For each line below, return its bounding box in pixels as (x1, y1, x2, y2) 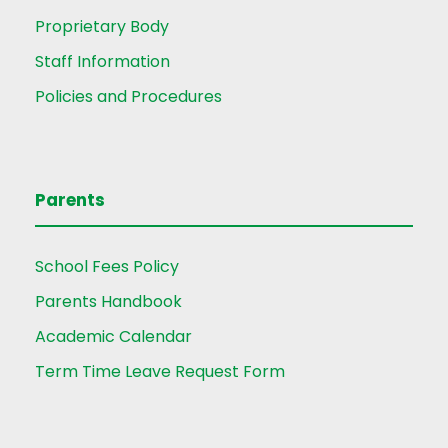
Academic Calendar (35, 325, 192, 348)
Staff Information (35, 50, 170, 73)
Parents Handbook (35, 290, 182, 313)
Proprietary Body (35, 15, 169, 38)
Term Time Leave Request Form (35, 360, 285, 383)
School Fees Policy (35, 255, 179, 278)
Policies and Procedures (35, 85, 222, 108)
